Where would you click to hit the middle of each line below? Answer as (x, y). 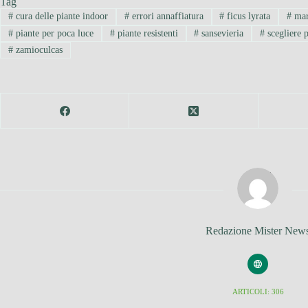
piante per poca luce (53, 33)
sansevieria (221, 33)
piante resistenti (146, 33)
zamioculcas (37, 50)
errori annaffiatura (166, 16)
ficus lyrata (247, 16)
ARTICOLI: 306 (258, 292)
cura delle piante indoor (60, 16)
